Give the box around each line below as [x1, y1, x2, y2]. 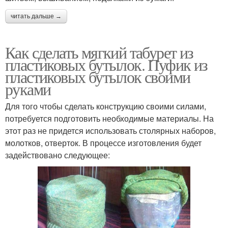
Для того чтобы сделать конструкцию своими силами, [5, 100, 206, 112]
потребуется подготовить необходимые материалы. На [5, 112, 214, 124]
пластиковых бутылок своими [5, 65, 190, 88]
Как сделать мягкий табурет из [5, 41, 193, 63]
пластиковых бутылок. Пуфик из [5, 53, 208, 75]
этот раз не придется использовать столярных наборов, [5, 124, 216, 136]
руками [5, 77, 51, 100]
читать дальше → [11, 12, 62, 20]
